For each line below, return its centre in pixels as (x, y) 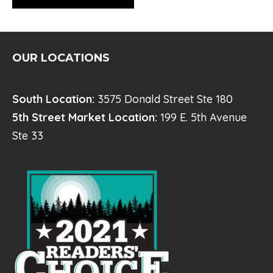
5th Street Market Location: (86, 117)
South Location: (55, 99)
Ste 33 (28, 136)
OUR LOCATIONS (61, 58)
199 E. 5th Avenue (204, 117)
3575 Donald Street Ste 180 (165, 99)
